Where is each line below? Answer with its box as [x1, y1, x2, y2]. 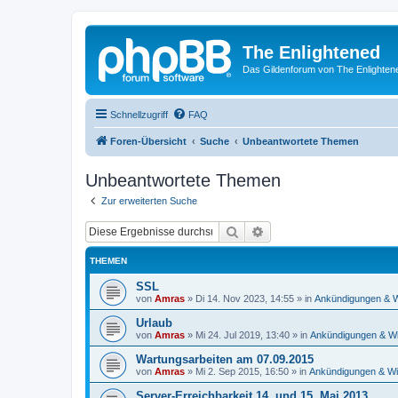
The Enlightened [243, 43, 380, 62]
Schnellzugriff [110, 108, 168, 120]
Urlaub [136, 316, 172, 330]
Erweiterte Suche [265, 223, 357, 239]
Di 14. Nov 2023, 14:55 [195, 293, 294, 304]
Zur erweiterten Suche [101, 195, 197, 206]
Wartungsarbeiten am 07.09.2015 [136, 353, 314, 366]
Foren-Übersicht [110, 135, 187, 147]
